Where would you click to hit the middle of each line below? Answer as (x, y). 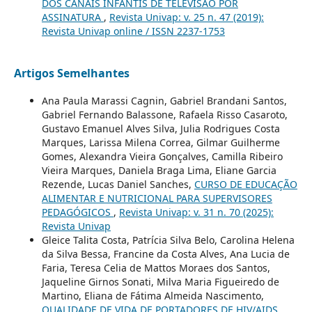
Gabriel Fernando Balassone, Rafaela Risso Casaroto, (164, 114)
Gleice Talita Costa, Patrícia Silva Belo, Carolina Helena (168, 240)
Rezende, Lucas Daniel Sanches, (118, 184)
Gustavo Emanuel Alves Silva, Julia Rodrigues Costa (161, 128)
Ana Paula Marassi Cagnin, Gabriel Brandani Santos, (164, 100)
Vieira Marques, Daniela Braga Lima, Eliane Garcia (159, 170)
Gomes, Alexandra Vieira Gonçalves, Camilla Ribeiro (162, 156)
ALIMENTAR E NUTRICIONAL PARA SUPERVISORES (157, 198)
